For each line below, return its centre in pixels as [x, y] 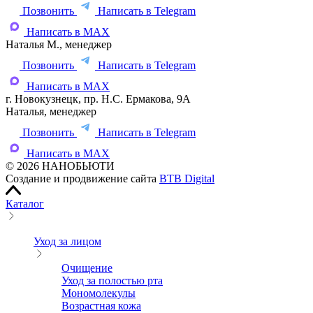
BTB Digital [187, 179]
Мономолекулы [99, 293]
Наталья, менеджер [51, 112]
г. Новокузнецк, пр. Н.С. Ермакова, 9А [98, 99]
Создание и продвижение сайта [82, 179]
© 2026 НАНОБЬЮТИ [60, 166]
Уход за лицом [67, 242]
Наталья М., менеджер [59, 45]
